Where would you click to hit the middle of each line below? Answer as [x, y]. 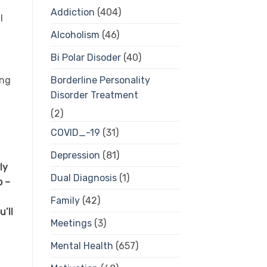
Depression [75, 156]
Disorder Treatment [94, 95]
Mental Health [82, 246]
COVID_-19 [75, 133]
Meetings [71, 223]
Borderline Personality [100, 80]
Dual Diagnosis [83, 178]
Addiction [72, 13]
